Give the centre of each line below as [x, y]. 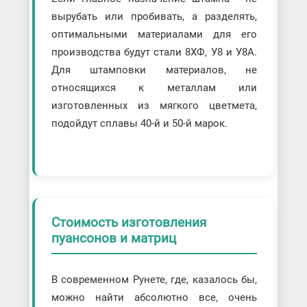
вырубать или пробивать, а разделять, [154, 16]
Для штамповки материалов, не [154, 70]
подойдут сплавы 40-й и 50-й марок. [139, 123]
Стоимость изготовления [128, 222]
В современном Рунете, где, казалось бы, [154, 279]
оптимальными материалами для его [154, 34]
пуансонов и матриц [113, 238]
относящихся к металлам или [154, 87]
